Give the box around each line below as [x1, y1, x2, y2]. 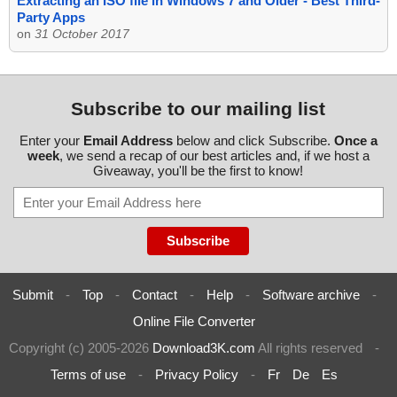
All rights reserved [255, 340, 366, 356]
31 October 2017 [35, 27, 129, 42]
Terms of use [51, 367, 126, 383]
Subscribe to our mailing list [71, 98, 326, 120]
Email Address [82, 133, 173, 149]
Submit [12, 287, 53, 303]
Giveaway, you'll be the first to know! [93, 163, 304, 179]
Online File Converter [133, 314, 255, 330]
